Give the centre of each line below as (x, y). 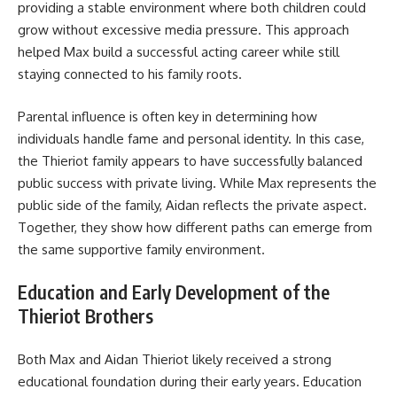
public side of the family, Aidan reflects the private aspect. (192, 205)
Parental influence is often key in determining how (167, 116)
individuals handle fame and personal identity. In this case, (191, 138)
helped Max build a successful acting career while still (179, 52)
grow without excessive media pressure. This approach (183, 30)
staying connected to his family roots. (130, 74)
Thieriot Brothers (86, 316)
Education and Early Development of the (174, 292)
